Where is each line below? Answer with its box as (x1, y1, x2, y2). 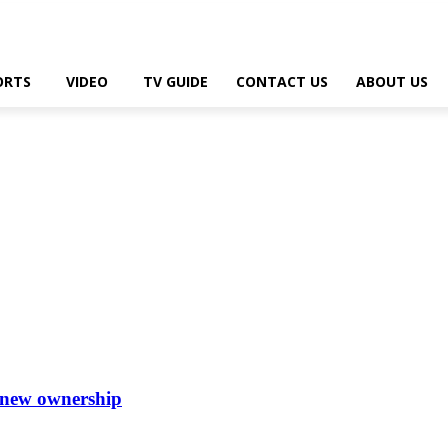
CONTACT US (236, 72, 328, 91)
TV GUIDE (143, 72, 208, 91)
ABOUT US (356, 72, 428, 91)
